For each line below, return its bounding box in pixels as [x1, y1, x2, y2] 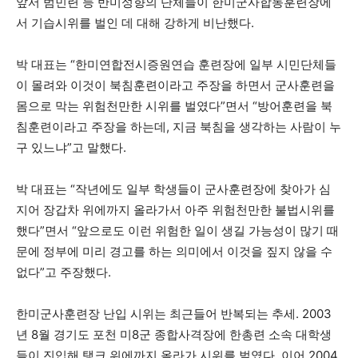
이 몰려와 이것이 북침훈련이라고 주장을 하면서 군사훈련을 [16, 78, 335, 93]
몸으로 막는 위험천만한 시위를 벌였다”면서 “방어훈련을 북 [16, 98, 332, 113]
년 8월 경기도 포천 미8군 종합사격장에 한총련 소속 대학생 [16, 327, 332, 342]
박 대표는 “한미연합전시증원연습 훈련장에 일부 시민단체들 [16, 57, 336, 72]
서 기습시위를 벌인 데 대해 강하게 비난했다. [16, 15, 254, 30]
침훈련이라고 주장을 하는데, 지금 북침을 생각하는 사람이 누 [16, 119, 341, 134]
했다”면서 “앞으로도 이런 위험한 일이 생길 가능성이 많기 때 [16, 223, 339, 238]
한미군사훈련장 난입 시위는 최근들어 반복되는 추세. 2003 [16, 306, 332, 321]
